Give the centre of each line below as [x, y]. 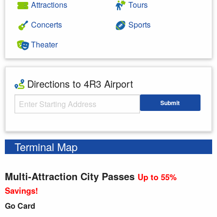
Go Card [20, 205]
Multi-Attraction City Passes [70, 176]
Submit [170, 103]
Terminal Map [46, 146]
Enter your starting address [53, 122]
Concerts [46, 24]
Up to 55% [157, 177]
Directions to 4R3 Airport [79, 83]
